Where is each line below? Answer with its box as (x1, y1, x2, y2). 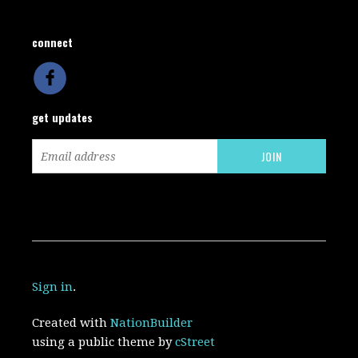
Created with (32, 316, 111, 331)
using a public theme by (32, 335, 176, 350)
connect (32, 34, 74, 51)
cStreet (175, 335, 216, 350)
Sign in (32, 280, 74, 295)
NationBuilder (110, 316, 193, 331)
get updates (32, 109, 93, 126)
